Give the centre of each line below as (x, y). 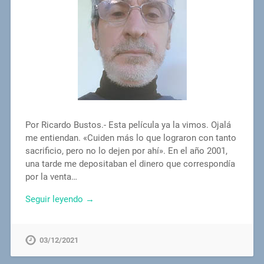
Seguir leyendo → (60, 199)
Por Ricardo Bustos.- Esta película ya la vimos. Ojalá (128, 125)
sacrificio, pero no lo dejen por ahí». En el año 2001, (126, 151)
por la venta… (51, 176)
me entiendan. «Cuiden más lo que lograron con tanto (131, 138)
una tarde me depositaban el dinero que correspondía (130, 164)
